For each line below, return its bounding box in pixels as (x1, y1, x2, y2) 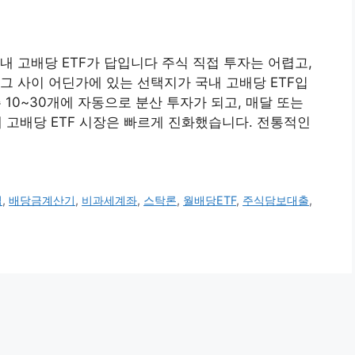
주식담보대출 (242, 193, 310, 208)
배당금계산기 (9, 193, 76, 208)
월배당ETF (183, 193, 237, 208)
